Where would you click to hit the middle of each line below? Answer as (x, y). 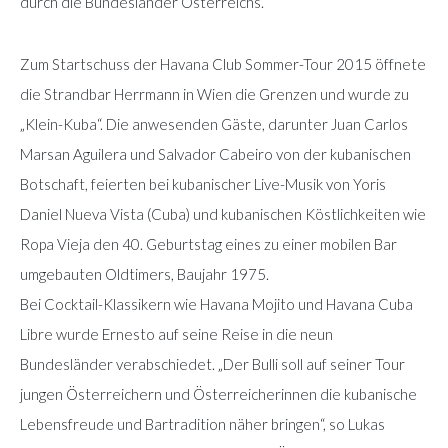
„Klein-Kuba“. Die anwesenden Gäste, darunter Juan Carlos (214, 123)
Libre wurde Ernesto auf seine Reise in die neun (176, 333)
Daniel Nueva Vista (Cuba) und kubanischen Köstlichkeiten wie (223, 213)
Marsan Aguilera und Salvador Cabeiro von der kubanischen (215, 153)
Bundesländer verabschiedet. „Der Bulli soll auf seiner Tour (212, 363)
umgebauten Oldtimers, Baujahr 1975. (144, 273)
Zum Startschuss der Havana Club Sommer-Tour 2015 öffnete (223, 63)
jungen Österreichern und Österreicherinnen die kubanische (218, 393)
